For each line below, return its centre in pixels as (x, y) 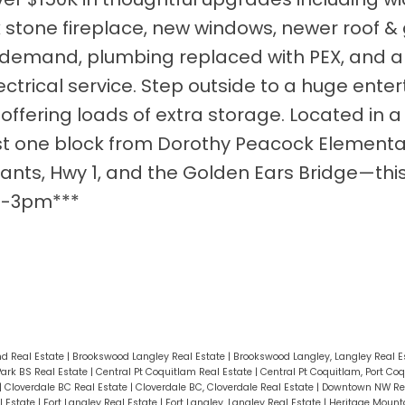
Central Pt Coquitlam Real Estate (175, 372)
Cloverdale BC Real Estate (67, 387)
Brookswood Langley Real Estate (150, 356)
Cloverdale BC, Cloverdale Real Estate (226, 387)
